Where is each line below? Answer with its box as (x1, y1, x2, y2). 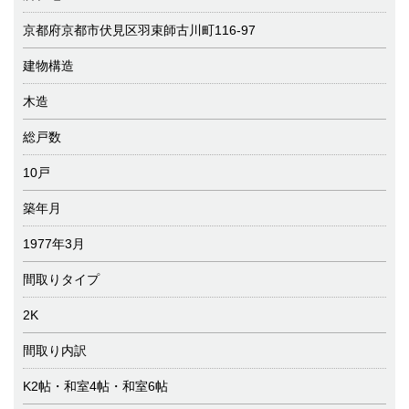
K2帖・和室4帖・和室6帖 (23, 378, 168, 393)
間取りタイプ (23, 271, 100, 287)
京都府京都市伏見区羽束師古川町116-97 (23, 22, 256, 37)
